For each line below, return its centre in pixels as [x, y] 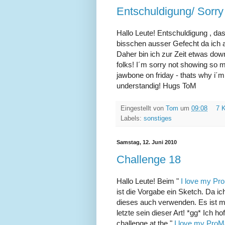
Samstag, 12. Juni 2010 [147, 142]
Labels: [132, 118]
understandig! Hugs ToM [156, 85]
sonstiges [158, 118]
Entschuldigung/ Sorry [170, 11]
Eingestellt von [143, 108]
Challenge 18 [149, 160]
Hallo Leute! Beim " [149, 181]
